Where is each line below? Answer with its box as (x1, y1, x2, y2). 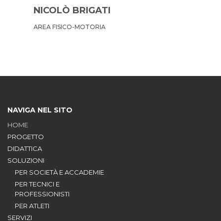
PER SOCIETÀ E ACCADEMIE (15, 168, 104, 176)
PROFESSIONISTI (15, 189, 70, 198)
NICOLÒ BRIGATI (34, 4, 111, 16)
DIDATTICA (7, 144, 42, 152)
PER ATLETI (15, 201, 49, 210)
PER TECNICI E (15, 180, 60, 188)
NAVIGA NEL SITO (7, 105, 73, 114)
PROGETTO (7, 132, 44, 141)
